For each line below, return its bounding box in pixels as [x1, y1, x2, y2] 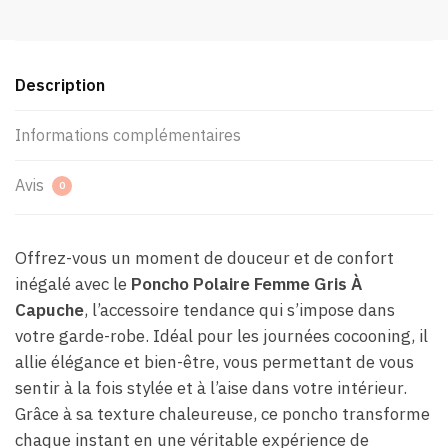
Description [15, 74, 105, 95]
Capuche [15, 298, 84, 321]
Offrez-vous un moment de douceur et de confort [15, 246, 394, 269]
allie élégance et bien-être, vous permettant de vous [15, 350, 414, 373]
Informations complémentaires [15, 124, 241, 145]
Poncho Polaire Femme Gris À [131, 272, 362, 295]
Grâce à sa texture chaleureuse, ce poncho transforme [15, 402, 430, 425]
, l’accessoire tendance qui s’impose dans [84, 298, 395, 321]
